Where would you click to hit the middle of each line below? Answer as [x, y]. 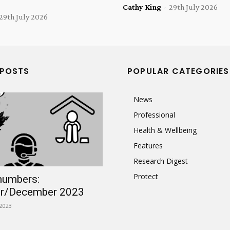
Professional [154, 114]
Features [148, 145]
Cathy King [142, 7]
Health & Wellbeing [165, 130]
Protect [146, 176]
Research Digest [161, 161]
